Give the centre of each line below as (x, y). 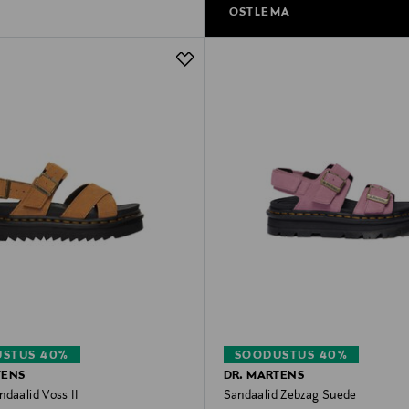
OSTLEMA (260, 13)
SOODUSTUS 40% (291, 356)
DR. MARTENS (264, 376)
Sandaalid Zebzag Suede (290, 396)
